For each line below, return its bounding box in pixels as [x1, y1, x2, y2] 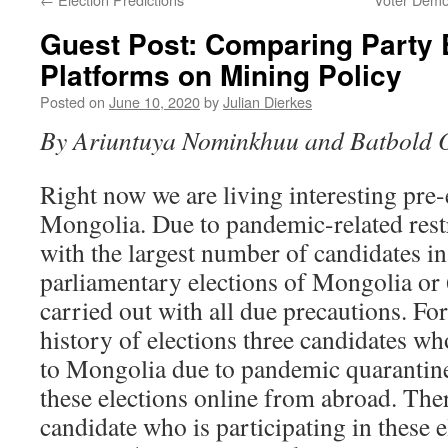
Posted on [40, 91, 105, 112]
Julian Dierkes [223, 91, 312, 112]
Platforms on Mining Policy [40, 54, 402, 95]
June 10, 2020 [109, 91, 200, 112]
